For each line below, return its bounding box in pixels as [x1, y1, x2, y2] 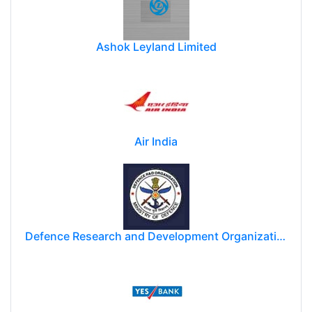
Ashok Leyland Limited [95, 39, 217, 54]
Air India [134, 134, 178, 148]
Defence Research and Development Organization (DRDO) [276, 228, 286, 243]
